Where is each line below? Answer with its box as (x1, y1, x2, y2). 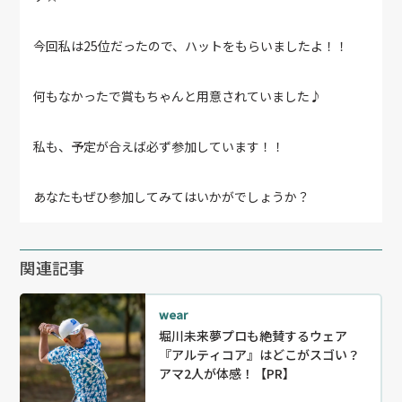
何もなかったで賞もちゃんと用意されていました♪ (33, 87, 323, 105)
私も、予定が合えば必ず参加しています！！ (33, 137, 285, 155)
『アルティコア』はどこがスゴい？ (159, 345, 361, 363)
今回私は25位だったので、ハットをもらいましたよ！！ (33, 37, 349, 55)
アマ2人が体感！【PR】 (159, 364, 296, 382)
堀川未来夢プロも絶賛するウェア (159, 327, 348, 345)
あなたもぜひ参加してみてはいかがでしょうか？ (33, 188, 310, 205)
